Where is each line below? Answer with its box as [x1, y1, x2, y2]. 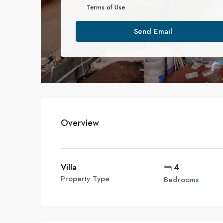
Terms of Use [87, 2, 125, 12]
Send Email [133, 26, 172, 37]
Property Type [61, 173, 110, 184]
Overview [61, 116, 99, 129]
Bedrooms [163, 174, 199, 185]
